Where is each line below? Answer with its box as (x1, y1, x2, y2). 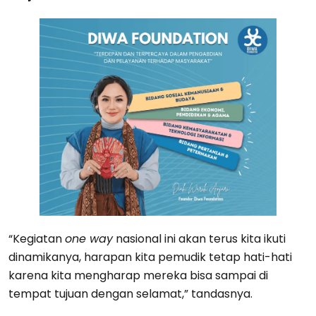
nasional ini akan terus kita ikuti (113, 230, 286, 247)
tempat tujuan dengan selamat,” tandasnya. (8, 285, 253, 302)
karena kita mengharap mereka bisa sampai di (8, 267, 268, 284)
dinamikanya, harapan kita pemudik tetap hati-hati (8, 248, 292, 265)
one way (65, 230, 113, 247)
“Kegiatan (8, 230, 65, 247)
